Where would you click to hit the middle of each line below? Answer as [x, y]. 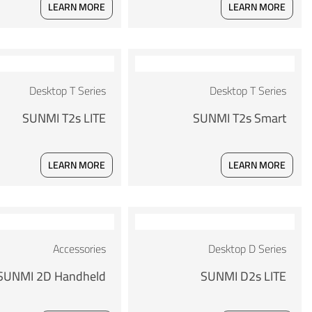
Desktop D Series [248, 249]
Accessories [79, 249]
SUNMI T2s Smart [240, 118]
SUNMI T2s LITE [64, 118]
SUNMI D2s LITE [244, 276]
